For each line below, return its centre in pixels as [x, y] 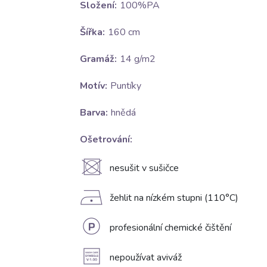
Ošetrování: [106, 140]
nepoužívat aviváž [145, 258]
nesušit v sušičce [144, 168]
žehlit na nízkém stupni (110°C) [174, 198]
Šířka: [92, 32]
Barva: [94, 113]
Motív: [93, 86]
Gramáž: [98, 59]
